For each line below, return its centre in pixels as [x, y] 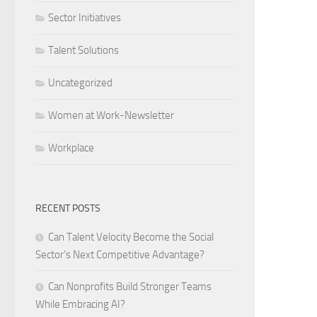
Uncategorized [80, 83]
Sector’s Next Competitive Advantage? [120, 255]
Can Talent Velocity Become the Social [131, 237]
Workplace [71, 148]
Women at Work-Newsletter [111, 115]
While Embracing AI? [80, 304]
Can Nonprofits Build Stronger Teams [130, 287]
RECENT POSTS [68, 208]
